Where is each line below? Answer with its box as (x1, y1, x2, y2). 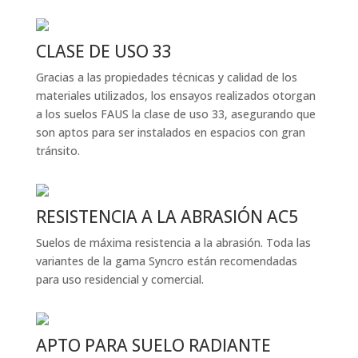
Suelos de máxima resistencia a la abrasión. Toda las (35, 235, 311, 250)
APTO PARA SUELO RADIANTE (35, 334, 271, 356)
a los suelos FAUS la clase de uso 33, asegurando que (35, 106, 316, 121)
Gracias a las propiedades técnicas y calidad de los (35, 70, 297, 85)
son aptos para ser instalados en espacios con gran (35, 125, 305, 140)
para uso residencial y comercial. (35, 272, 204, 287)
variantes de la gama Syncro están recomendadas (35, 253, 297, 268)
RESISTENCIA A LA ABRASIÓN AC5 (35, 205, 298, 228)
